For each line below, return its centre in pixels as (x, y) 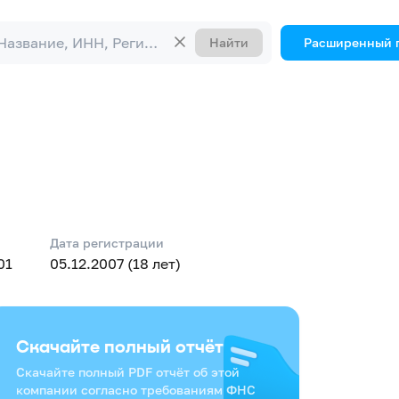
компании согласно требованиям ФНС (136, 390)
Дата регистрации (107, 243)
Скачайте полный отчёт (120, 346)
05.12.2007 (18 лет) (115, 264)
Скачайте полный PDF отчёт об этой (128, 372)
